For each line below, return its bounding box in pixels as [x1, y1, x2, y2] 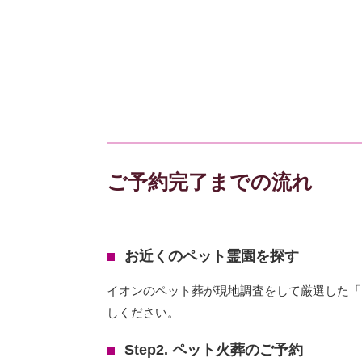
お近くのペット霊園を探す [124, 248, 299, 264]
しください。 [107, 305, 179, 319]
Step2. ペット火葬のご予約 [124, 342, 303, 358]
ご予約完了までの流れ [107, 170, 313, 193]
